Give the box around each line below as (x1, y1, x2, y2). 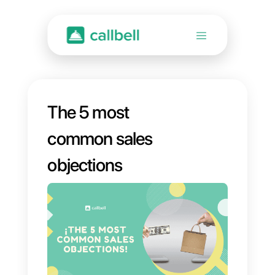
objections (58, 189, 150, 216)
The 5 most (58, 124, 159, 151)
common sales (58, 157, 188, 184)
